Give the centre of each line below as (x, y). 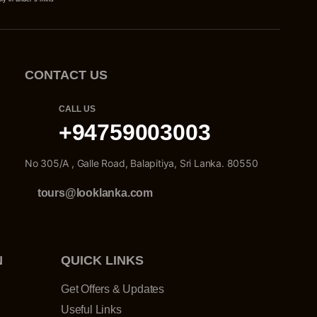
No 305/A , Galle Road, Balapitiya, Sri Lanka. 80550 (141, 163)
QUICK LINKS (102, 260)
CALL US (77, 109)
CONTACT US (66, 75)
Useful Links (91, 310)
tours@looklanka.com (95, 193)
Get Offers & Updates (113, 289)
